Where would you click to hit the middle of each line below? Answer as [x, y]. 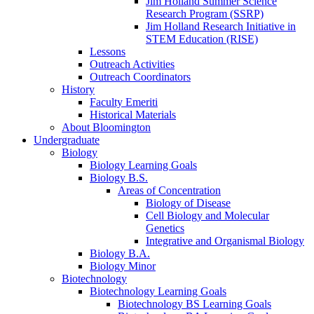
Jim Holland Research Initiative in [221, 27]
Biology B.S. [119, 178]
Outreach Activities [132, 64]
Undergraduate [67, 140]
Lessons [108, 52]
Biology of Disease [188, 203]
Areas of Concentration [169, 191]
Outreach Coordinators [140, 77]
